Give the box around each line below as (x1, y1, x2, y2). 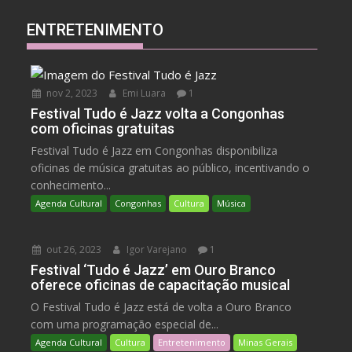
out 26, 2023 (44, 242, 102, 256)
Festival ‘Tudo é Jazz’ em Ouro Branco (31, 261, 277, 278)
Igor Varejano (124, 242, 188, 256)
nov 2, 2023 (44, 86, 98, 100)
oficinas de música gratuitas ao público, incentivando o (31, 159, 310, 175)
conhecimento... (31, 177, 112, 192)
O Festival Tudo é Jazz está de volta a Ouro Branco (31, 299, 292, 314)
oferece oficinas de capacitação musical (31, 276, 291, 293)
